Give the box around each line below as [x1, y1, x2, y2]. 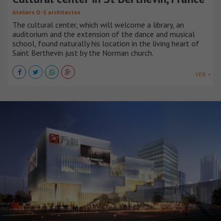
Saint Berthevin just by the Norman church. [12, 47, 153, 58]
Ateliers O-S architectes [12, 8, 80, 16]
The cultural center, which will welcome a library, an [12, 19, 184, 30]
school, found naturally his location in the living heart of [12, 38, 199, 48]
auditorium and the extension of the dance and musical [12, 29, 195, 39]
